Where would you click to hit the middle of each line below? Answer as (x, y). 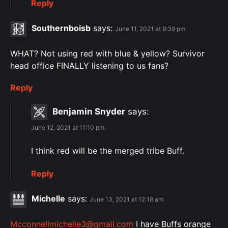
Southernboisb (61, 28)
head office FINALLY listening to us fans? (89, 65)
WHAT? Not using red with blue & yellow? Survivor (107, 53)
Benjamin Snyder (89, 111)
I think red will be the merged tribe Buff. (108, 150)
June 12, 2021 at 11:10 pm (68, 127)
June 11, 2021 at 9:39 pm (150, 29)
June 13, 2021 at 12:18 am (126, 199)
